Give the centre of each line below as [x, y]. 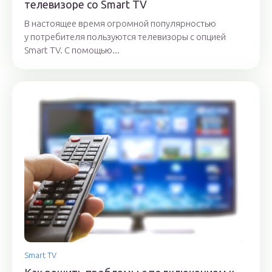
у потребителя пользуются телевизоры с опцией [125, 36]
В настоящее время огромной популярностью [120, 23]
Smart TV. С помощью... [72, 50]
